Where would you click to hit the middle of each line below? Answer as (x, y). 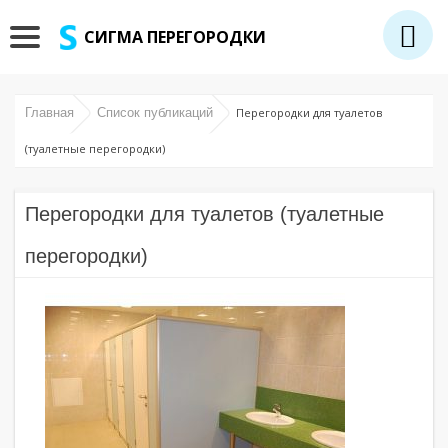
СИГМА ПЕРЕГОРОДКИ (175, 37)
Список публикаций (157, 112)
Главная (51, 112)
